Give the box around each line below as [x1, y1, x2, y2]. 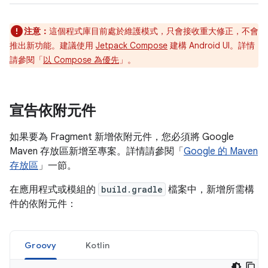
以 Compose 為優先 [43, 54, 119, 65]
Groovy [25, 240, 57, 251]
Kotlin [85, 240, 109, 251]
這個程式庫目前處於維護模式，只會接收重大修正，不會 [49, 26, 258, 36]
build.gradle [101, 184, 163, 195]
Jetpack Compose [96, 40, 167, 51]
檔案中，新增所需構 [166, 184, 254, 196]
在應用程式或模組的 [10, 184, 98, 196]
